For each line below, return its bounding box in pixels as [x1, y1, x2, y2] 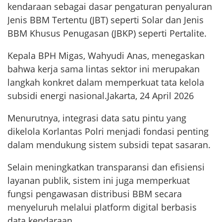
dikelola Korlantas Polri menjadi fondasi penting [7, 125, 209, 138]
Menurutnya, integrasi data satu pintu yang [7, 112, 186, 124]
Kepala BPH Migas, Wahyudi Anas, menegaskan [7, 50, 205, 62]
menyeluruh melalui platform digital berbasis [7, 201, 197, 214]
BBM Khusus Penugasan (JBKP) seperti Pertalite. [7, 27, 207, 40]
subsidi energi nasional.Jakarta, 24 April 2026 [7, 90, 194, 102]
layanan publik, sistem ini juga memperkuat [7, 174, 190, 187]
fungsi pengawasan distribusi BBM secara [7, 188, 182, 200]
